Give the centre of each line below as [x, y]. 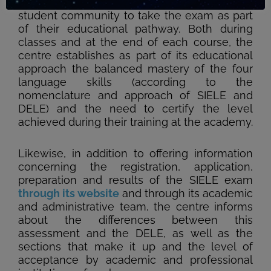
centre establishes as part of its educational [135, 56]
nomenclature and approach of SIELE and [135, 96]
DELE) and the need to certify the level [135, 109]
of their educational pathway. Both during [135, 29]
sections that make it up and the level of [135, 247]
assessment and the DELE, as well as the [135, 233]
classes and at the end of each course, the [135, 42]
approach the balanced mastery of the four [135, 69]
